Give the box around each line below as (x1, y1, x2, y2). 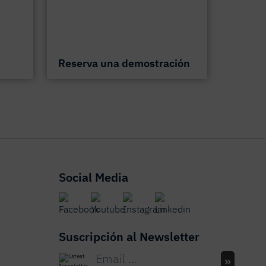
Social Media (59, 169, 129, 186)
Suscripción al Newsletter (59, 229, 200, 245)
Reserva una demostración (58, 56, 191, 71)
